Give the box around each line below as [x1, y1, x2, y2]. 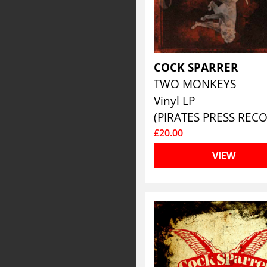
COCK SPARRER [154, 59, 242, 75]
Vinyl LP [154, 92, 195, 108]
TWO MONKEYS [154, 76, 240, 92]
